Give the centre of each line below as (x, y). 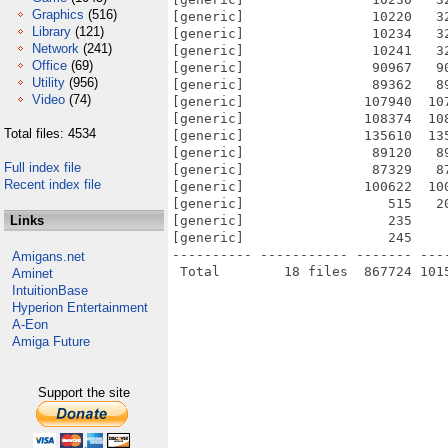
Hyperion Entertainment (80, 307)
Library (51, 31)
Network (55, 48)
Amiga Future (51, 341)
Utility (48, 82)
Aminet (32, 273)
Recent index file (52, 184)
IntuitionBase (50, 290)
